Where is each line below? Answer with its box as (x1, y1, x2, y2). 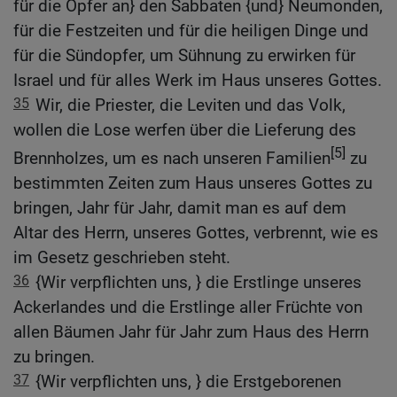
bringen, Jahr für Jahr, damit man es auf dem (13, 197, 346, 218)
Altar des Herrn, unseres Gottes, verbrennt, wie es (13, 222, 378, 243)
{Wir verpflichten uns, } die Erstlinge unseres (35, 271, 362, 292)
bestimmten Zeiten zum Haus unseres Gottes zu (13, 172, 372, 193)
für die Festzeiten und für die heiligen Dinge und (13, 19, 369, 41)
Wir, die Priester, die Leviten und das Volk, (35, 94, 346, 115)
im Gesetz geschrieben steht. (13, 246, 230, 268)
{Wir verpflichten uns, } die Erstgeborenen (35, 370, 341, 392)
